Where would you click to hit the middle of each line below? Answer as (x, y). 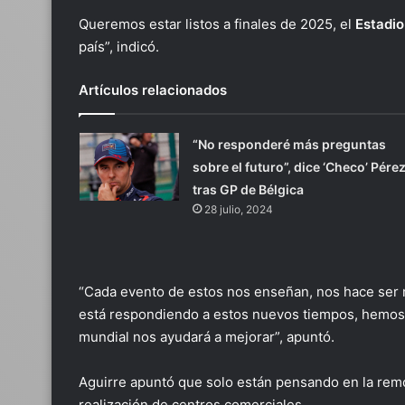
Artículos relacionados (153, 90)
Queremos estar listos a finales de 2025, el (217, 24)
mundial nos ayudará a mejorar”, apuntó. (207, 337)
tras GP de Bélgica (248, 189)
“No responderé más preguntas (289, 144)
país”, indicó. (119, 47)
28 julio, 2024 (238, 209)
